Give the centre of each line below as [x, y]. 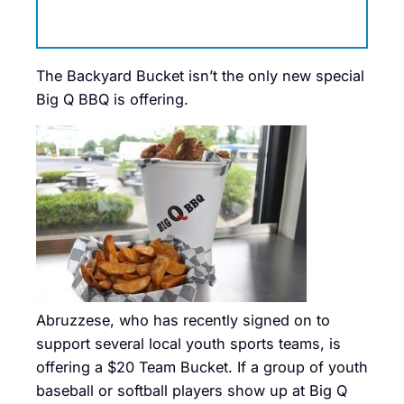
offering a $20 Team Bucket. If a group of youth [202, 367]
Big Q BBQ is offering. [112, 99]
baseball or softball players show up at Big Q [192, 390]
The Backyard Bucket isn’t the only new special [200, 75]
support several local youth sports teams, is [188, 343]
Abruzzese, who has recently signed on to [183, 320]
